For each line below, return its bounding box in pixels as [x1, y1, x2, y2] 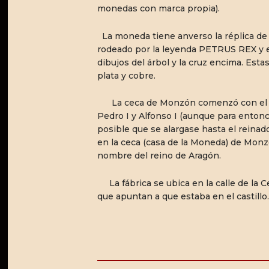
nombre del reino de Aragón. [97, 150, 221, 162]
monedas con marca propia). [97, 2, 220, 14]
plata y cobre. [97, 70, 156, 81]
